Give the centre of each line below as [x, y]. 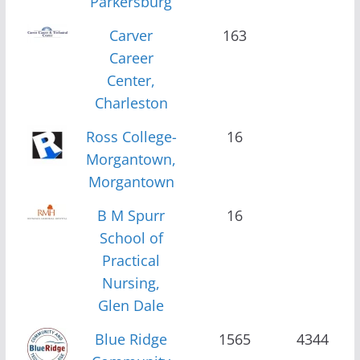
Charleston [131, 102]
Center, [131, 80]
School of [131, 237]
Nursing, [131, 282]
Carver [131, 35]
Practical [131, 260]
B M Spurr [131, 215]
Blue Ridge [131, 339]
